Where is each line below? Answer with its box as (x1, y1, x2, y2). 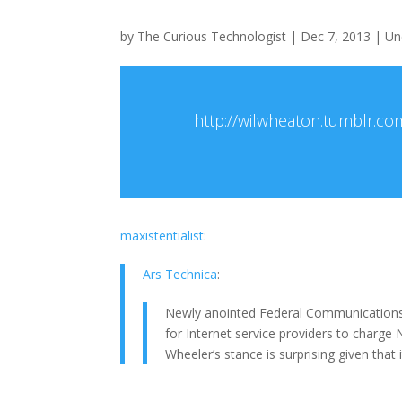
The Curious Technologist (137, 28, 287, 45)
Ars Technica (143, 266, 218, 283)
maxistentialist (120, 227, 205, 244)
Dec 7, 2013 (301, 28, 371, 45)
